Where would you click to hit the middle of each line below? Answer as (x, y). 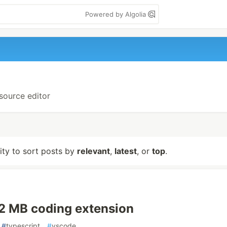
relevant (93, 151)
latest (126, 151)
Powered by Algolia (117, 14)
